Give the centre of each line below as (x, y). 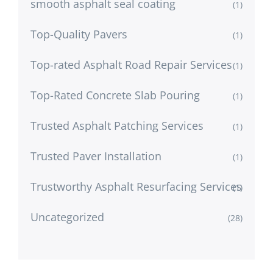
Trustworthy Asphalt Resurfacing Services (136, 186)
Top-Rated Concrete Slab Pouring (115, 95)
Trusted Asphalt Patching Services (117, 125)
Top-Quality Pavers (79, 34)
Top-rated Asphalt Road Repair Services (131, 64)
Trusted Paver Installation (96, 156)
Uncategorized (67, 217)
